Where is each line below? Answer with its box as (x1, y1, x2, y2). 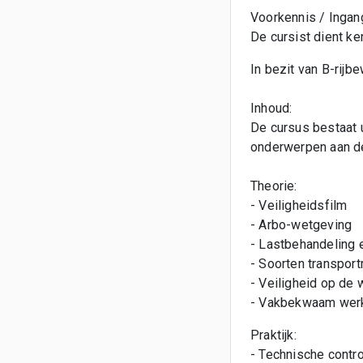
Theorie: (250, 178, 297, 194)
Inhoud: (250, 100, 293, 116)
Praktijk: (250, 327, 297, 343)
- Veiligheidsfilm (250, 198, 348, 213)
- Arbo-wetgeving (250, 217, 352, 233)
